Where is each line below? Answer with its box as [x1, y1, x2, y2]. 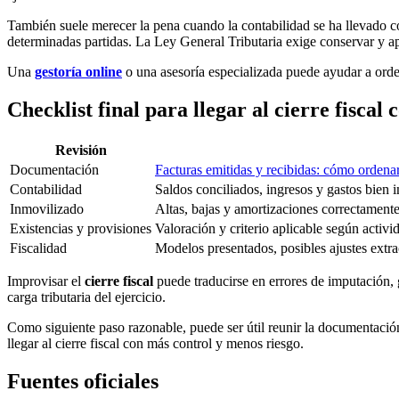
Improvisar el [7, 273, 85, 289]
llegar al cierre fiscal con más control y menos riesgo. [7, 336, 304, 352]
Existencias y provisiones [10, 221, 151, 237]
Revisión [54, 142, 107, 159]
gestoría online [35, 64, 122, 80]
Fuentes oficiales [7, 370, 159, 394]
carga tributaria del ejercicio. [7, 289, 166, 305]
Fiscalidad [10, 240, 67, 256]
